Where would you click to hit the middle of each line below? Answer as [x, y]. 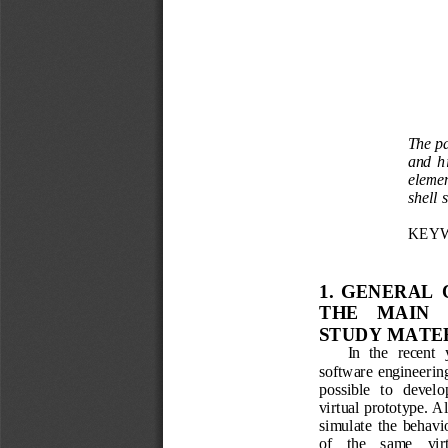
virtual [338, 409]
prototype [393, 409]
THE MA [363, 315]
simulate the [357, 427]
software [345, 373]
